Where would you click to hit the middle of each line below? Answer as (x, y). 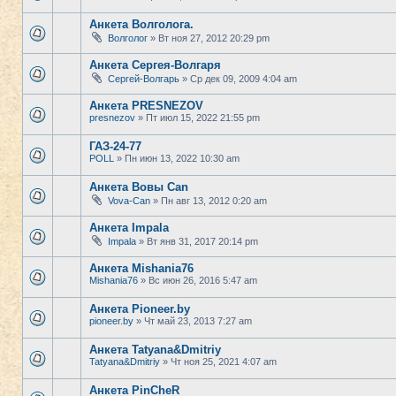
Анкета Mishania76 (141, 268)
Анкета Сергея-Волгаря (155, 65)
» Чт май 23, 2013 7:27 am (193, 321)
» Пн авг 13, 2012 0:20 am (209, 201)
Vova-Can (129, 201)
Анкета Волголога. (141, 24)
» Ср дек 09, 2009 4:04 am (238, 79)
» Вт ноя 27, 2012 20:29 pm (209, 38)
